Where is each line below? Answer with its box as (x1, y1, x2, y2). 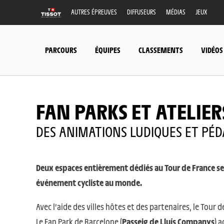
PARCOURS (45, 44, 77, 54)
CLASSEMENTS (138, 44, 183, 54)
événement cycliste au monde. (36, 177, 142, 188)
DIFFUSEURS (127, 7, 156, 16)
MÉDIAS (166, 7, 185, 16)
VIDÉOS (201, 44, 223, 54)
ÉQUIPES (95, 44, 120, 54)
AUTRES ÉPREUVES (71, 7, 117, 16)
